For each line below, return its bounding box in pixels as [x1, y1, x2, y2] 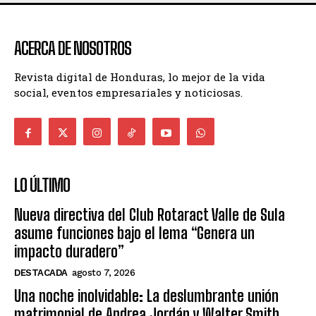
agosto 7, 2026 [72, 267, 135, 279]
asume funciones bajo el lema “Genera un [14, 224, 255, 243]
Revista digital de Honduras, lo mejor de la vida [14, 70, 265, 85]
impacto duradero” [14, 242, 124, 262]
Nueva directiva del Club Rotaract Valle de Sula [14, 205, 285, 225]
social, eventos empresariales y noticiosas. [14, 85, 243, 100]
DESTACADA [14, 267, 68, 279]
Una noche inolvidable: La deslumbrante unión [14, 286, 279, 306]
